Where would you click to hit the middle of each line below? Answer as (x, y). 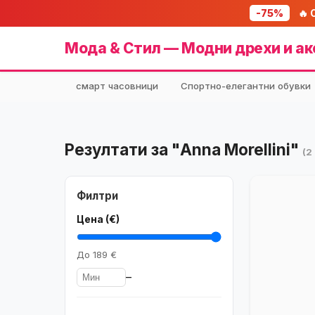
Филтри (97, 196)
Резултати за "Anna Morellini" (184, 149)
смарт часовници (117, 86)
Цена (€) (98, 219)
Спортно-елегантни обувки (246, 86)
